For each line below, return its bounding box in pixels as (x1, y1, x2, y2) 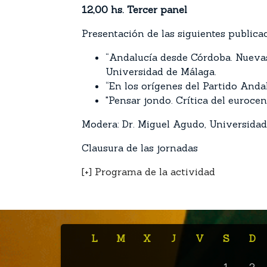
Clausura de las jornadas (82, 142, 198, 154)
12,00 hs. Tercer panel (82, 4, 187, 15)
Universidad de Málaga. (105, 66, 216, 77)
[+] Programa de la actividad (82, 166, 215, 178)
